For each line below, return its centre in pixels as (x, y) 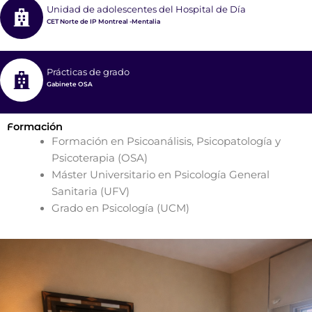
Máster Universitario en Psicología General (160, 175)
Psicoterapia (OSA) (99, 158)
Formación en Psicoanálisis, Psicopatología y (166, 142)
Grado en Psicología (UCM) (120, 209)
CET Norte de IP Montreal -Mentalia (103, 22)
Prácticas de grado (88, 72)
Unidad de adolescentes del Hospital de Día (146, 9)
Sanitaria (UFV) (90, 192)
